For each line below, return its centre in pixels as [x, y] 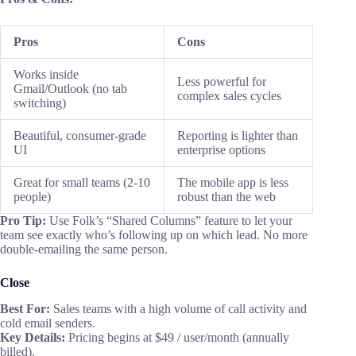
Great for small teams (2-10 [82, 183]
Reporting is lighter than [238, 136]
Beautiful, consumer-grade [80, 136]
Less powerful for [222, 82]
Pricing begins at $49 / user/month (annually [179, 338]
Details [43, 338]
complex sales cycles [229, 96]
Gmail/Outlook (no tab [70, 89]
